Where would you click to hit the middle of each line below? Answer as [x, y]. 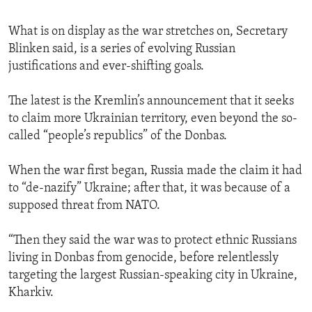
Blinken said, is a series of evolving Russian [122, 49]
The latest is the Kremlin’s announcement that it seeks [151, 102]
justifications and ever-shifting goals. [106, 67]
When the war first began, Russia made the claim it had [155, 171]
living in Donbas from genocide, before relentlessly [143, 258]
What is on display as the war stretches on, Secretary [148, 32]
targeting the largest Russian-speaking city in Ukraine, [153, 276]
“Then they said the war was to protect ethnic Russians [153, 241]
